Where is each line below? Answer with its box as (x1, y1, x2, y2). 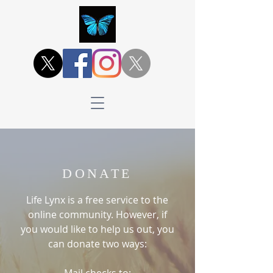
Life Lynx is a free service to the (26, 193, 168, 207)
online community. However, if (27, 208, 167, 221)
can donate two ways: (48, 237, 147, 250)
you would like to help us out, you (20, 222, 174, 236)
